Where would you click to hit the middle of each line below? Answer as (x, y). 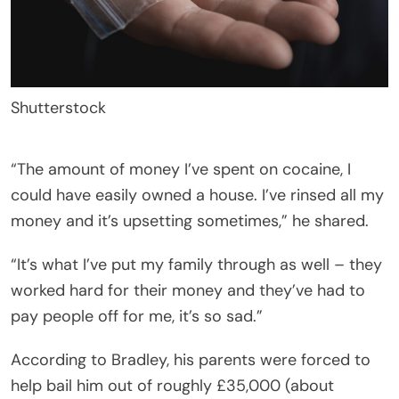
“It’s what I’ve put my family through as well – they (196, 264)
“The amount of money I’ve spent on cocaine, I (181, 169)
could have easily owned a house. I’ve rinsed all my (197, 195)
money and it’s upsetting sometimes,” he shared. (190, 220)
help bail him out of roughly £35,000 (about (172, 385)
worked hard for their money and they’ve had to (188, 290)
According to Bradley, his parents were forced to (191, 359)
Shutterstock (58, 107)
